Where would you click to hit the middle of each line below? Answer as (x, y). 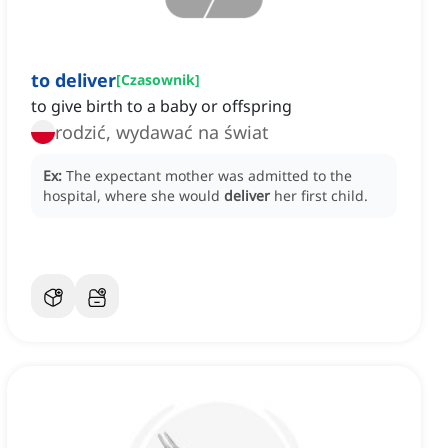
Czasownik (158, 80)
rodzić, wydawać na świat (162, 132)
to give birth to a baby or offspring (161, 106)
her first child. (321, 196)
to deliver (73, 80)
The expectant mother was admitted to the (209, 176)
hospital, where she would (133, 196)
